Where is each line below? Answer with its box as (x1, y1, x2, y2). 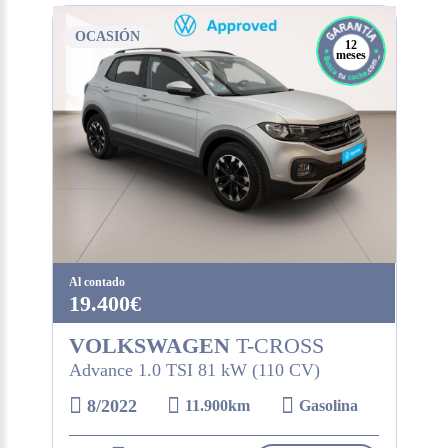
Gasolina (299, 397, 359, 414)
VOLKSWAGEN (68, 333, 230, 358)
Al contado (68, 275, 125, 289)
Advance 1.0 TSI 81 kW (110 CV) (68, 360, 320, 380)
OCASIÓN (74, 28, 140, 44)
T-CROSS (229, 333, 324, 358)
